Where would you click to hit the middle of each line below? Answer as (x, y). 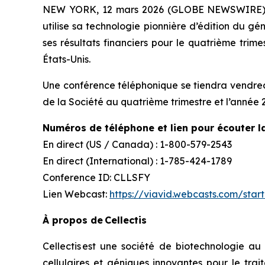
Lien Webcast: (76, 194)
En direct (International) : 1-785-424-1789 (137, 161)
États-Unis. (67, 59)
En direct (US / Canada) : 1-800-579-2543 (137, 144)
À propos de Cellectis (95, 220)
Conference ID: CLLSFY (96, 177)
